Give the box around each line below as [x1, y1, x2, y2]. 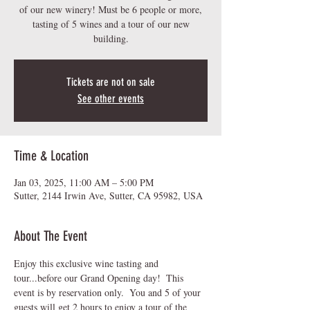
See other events [77, 91, 144, 105]
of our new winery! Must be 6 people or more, [19, 2, 202, 16]
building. [93, 31, 129, 45]
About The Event [14, 227, 87, 244]
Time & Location [14, 147, 89, 164]
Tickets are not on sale [66, 75, 155, 89]
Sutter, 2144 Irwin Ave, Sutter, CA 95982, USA [14, 188, 203, 202]
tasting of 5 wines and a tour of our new [32, 17, 190, 30]
